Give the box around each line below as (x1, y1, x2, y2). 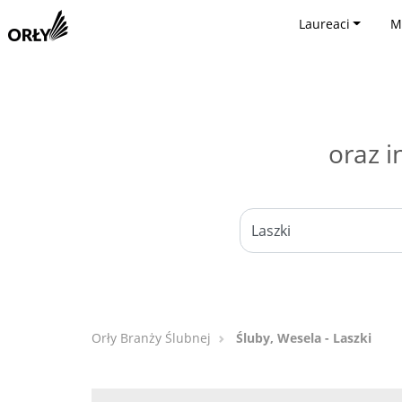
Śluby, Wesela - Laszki (236, 329, 371, 346)
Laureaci (298, 15, 350, 32)
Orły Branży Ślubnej (92, 329, 211, 346)
